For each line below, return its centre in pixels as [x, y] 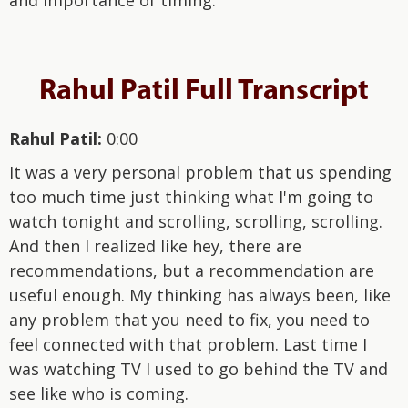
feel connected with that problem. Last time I [188, 344]
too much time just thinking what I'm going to [191, 196]
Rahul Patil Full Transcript [204, 92]
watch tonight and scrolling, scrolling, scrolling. [196, 221]
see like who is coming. [99, 393]
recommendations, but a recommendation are [192, 270]
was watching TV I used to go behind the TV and [199, 368]
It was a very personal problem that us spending [200, 172]
